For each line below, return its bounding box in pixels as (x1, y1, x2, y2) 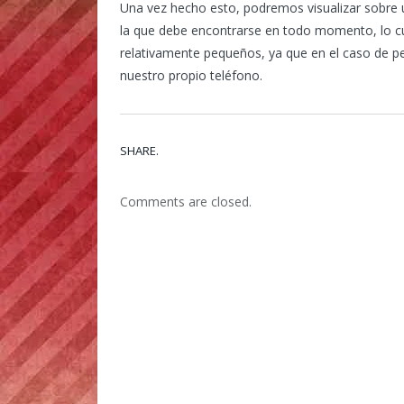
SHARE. (120, 142, 159, 159)
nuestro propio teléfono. (120, 67, 262, 84)
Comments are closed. (120, 192, 252, 210)
